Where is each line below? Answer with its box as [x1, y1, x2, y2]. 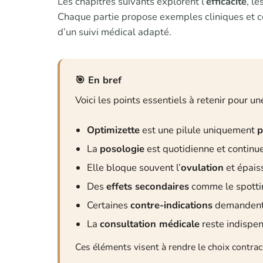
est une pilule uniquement [140, 123, 257, 137]
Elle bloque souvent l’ [87, 161, 181, 175]
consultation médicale [100, 217, 200, 231]
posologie [100, 142, 144, 156]
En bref [88, 73, 122, 87]
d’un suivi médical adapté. [58, 25, 171, 39]
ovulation [181, 161, 224, 175]
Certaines [87, 198, 130, 213]
